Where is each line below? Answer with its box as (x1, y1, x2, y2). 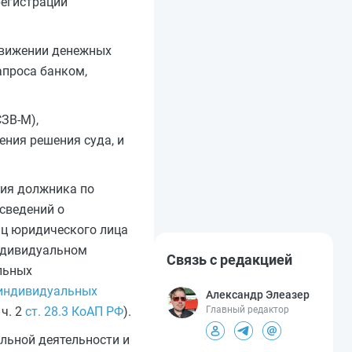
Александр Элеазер (206, 288, 310, 302)
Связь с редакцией (167, 251, 292, 269)
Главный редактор (206, 304, 289, 316)
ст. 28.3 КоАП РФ (25, 304, 123, 319)
